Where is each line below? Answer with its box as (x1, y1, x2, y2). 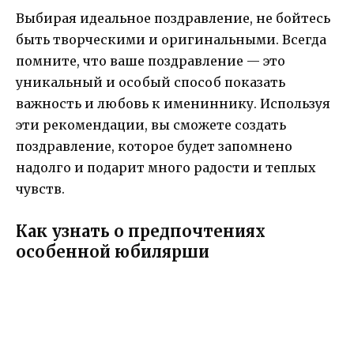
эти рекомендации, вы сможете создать (16, 116, 286, 133)
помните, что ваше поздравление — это (16, 52, 285, 69)
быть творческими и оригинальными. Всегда (16, 31, 326, 47)
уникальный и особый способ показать (16, 73, 285, 90)
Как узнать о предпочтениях (16, 220, 265, 241)
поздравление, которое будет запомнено (16, 137, 292, 154)
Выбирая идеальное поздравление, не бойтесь (16, 9, 330, 26)
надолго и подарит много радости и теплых (16, 159, 316, 175)
